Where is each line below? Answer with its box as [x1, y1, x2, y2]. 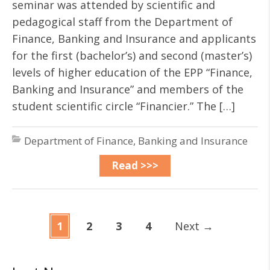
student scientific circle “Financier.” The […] [12, 99, 235, 113]
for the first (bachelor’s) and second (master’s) [12, 48, 252, 63]
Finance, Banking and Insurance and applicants [12, 31, 256, 46]
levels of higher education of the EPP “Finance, [12, 65, 253, 80]
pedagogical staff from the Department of [12, 14, 233, 29]
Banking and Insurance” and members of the [12, 82, 243, 96]
